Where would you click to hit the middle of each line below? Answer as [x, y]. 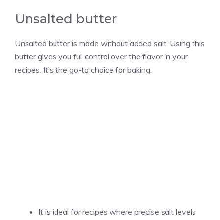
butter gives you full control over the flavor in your [101, 56]
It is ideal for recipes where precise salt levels [117, 211]
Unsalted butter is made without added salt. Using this [110, 43]
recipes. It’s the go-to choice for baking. [83, 69]
